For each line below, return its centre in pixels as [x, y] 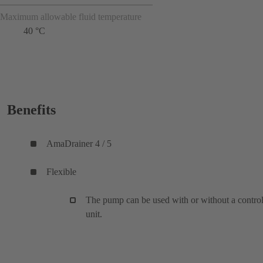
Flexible [61, 171]
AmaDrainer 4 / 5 [79, 143]
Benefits [31, 109]
